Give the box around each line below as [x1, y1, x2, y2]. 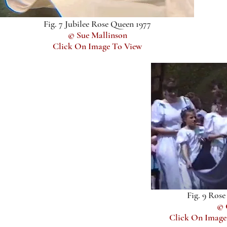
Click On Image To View [53, 41, 142, 52]
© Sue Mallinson [67, 29, 127, 41]
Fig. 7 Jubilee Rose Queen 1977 [44, 18, 151, 29]
